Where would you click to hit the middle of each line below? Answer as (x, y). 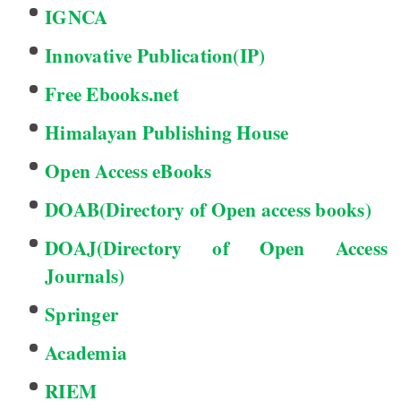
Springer (82, 314)
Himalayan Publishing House (167, 132)
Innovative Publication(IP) (155, 55)
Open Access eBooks (128, 171)
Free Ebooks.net (112, 94)
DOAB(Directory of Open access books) (208, 209)
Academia (86, 353)
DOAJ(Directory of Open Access (216, 248)
